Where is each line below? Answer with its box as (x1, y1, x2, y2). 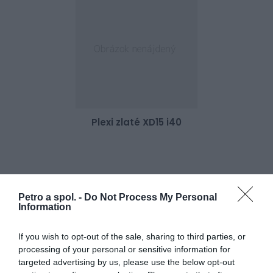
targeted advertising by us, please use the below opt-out (18, 257, 235, 267)
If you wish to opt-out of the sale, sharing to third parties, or (18, 231, 246, 241)
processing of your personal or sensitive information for (18, 244, 230, 254)
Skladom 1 (207, 180, 255, 193)
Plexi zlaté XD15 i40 (91, 116, 182, 129)
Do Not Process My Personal (84, 191, 217, 202)
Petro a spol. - (18, 191, 84, 202)
